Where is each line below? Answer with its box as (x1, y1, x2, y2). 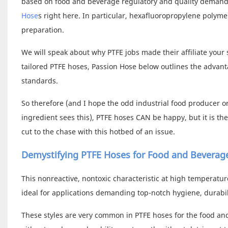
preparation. (21, 24, 64, 35)
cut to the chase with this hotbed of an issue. (21, 126, 175, 136)
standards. (21, 75, 58, 85)
